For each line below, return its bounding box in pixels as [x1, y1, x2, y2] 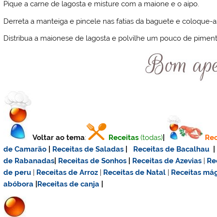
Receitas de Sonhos [58, 156, 127, 166]
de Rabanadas [3, 156, 55, 166]
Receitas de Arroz [36, 168, 98, 177]
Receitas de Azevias [132, 156, 202, 166]
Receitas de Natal [103, 168, 166, 177]
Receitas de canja [37, 180, 100, 189]
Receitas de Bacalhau [133, 145, 210, 154]
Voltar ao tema [32, 133, 85, 142]
